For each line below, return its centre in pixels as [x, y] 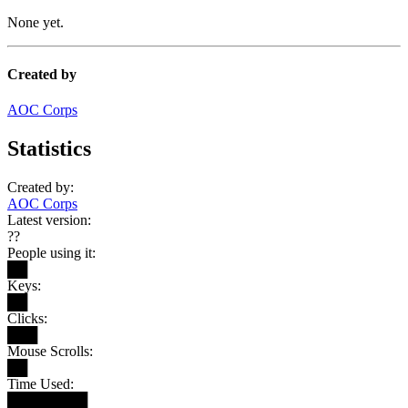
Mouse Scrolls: [50, 351]
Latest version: [49, 220]
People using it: [51, 253]
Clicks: [27, 318]
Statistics [49, 149]
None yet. [36, 22]
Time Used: [41, 384]
